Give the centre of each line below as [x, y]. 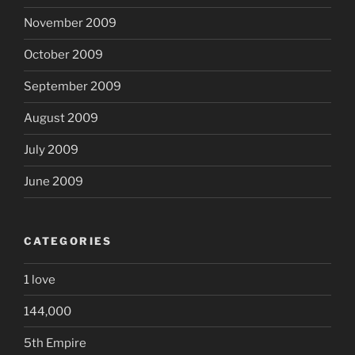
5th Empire [55, 343]
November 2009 [70, 23]
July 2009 [51, 150]
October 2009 [63, 55]
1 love [40, 279]
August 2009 [61, 118]
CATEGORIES [68, 240]
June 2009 [53, 182]
